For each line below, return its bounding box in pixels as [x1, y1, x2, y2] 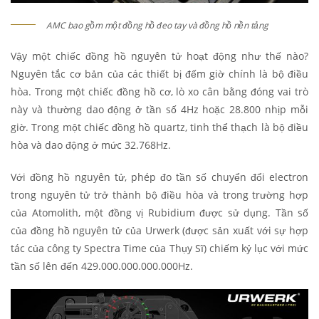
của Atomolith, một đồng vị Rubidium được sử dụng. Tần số [11, 206, 308, 220]
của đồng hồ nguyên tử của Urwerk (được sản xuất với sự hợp [11, 224, 308, 238]
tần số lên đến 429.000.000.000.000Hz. [11, 259, 193, 273]
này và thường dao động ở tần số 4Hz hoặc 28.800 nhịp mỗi [11, 103, 308, 117]
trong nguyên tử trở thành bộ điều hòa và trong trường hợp [11, 188, 308, 202]
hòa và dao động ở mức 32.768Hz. [11, 138, 171, 152]
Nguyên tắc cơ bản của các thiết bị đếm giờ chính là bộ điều [11, 67, 308, 81]
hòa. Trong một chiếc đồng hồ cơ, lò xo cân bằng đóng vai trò [11, 85, 308, 99]
